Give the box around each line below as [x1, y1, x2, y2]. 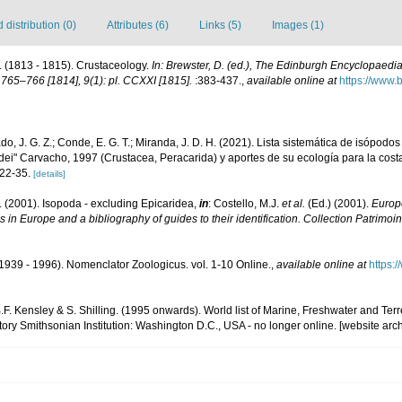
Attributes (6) [107, 19, 169, 32]
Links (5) [199, 19, 241, 32]
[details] [33, 168, 66, 179]
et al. [282, 197, 305, 210]
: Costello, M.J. [208, 197, 282, 210]
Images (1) [272, 19, 324, 32]
